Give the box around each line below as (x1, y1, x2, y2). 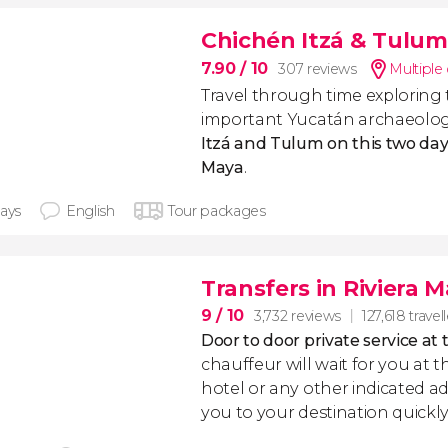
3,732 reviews (254, 306, 341, 325)
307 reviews (278, 60, 357, 78)
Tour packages (167, 202, 266, 220)
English (66, 202, 115, 220)
